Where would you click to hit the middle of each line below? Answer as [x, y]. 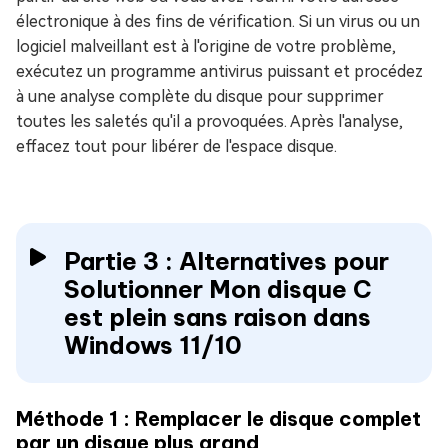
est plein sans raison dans [217, 317]
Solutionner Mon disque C [218, 289]
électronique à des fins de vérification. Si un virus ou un [218, 22]
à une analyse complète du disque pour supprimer [200, 97]
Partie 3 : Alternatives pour [226, 261]
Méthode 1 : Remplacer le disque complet [218, 419]
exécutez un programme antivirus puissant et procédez [219, 72]
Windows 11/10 [153, 345]
